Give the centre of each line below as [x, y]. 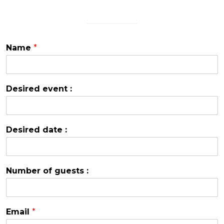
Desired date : [36, 129]
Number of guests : [47, 170]
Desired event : [39, 88]
